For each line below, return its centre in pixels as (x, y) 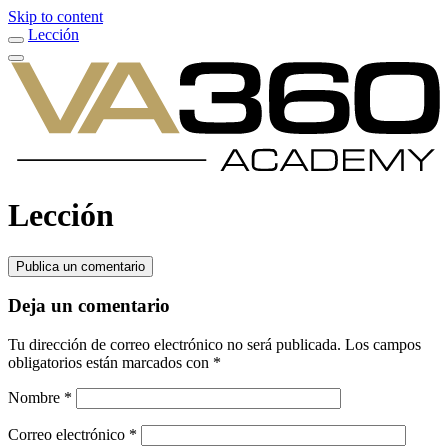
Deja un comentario (89, 306)
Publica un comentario (80, 266)
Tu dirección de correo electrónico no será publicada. (174, 345)
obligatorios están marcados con (110, 363)
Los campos (383, 345)
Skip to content (55, 16)
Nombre (36, 398)
